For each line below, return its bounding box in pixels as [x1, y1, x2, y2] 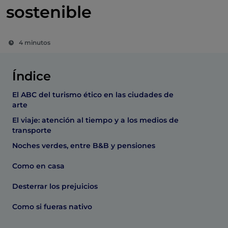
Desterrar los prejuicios [12, 182, 98, 191]
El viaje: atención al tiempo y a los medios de [12, 116, 179, 125]
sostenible [6, 2, 92, 22]
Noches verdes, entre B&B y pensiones [12, 141, 155, 150]
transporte [12, 126, 51, 135]
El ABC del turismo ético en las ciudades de [12, 90, 174, 99]
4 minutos [19, 39, 50, 46]
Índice [12, 69, 51, 83]
